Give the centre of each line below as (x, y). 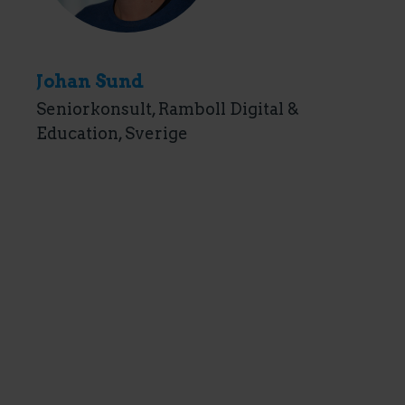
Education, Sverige (112, 133)
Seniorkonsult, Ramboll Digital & (168, 109)
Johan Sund (90, 81)
